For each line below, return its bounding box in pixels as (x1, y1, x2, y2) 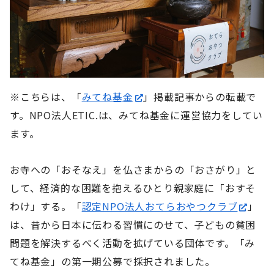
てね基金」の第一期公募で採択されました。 (10, 254, 216, 269)
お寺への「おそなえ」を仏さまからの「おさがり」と (10, 162, 257, 177)
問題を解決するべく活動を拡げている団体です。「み (10, 235, 256, 251)
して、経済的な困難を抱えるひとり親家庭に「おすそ (10, 180, 256, 196)
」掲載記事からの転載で (143, 89, 257, 105)
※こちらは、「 (10, 89, 82, 105)
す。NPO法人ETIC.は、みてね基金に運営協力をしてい (10, 108, 263, 123)
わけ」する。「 (10, 199, 82, 214)
